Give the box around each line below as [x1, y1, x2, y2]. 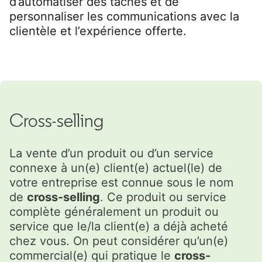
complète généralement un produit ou [9, 204, 219, 219]
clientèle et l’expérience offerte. [9, 23, 187, 38]
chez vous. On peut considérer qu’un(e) [9, 233, 228, 248]
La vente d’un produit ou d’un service [9, 146, 213, 160]
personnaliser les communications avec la [9, 9, 239, 23]
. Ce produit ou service [100, 189, 226, 204]
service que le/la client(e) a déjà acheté [9, 219, 228, 233]
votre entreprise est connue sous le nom [9, 175, 233, 189]
